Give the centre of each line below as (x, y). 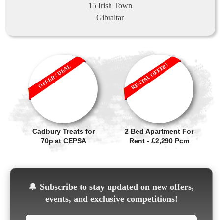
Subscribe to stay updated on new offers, (116, 187)
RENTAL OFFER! (150, 76)
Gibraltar (110, 17)
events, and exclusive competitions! (111, 199)
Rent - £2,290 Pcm (159, 141)
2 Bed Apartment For (159, 131)
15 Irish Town (110, 6)
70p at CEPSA (63, 141)
